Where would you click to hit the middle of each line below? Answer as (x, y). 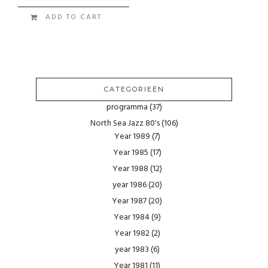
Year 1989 (132, 136)
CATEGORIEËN (134, 89)
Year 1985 (130, 153)
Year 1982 (132, 233)
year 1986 (129, 185)
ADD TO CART (74, 17)
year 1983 (132, 249)
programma (127, 107)
